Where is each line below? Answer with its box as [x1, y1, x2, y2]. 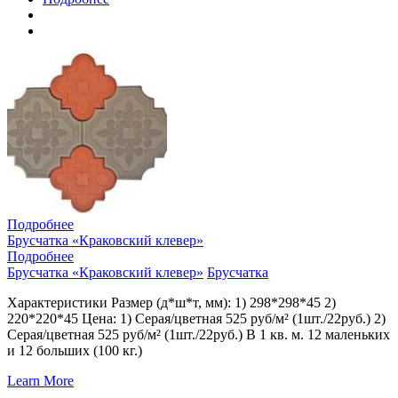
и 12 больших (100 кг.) [7, 342, 142, 358]
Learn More [7, 372, 74, 388]
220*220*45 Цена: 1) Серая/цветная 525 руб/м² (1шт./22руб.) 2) [7, 310, 386, 326]
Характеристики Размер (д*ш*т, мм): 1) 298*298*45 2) [7, 294, 336, 310]
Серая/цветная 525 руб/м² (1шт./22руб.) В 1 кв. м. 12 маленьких [7, 326, 390, 342]
